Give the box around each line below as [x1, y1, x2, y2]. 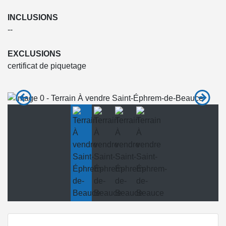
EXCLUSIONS [8, 49, 61, 58]
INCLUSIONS [8, 13, 58, 22]
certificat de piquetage [8, 61, 86, 70]
